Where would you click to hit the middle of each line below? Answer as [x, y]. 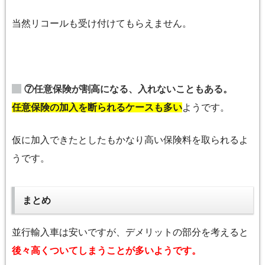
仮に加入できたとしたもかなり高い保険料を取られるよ [130, 140]
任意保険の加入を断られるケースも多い [97, 108]
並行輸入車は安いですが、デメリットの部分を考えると [130, 232]
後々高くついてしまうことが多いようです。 [106, 250]
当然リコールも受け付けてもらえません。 [102, 24]
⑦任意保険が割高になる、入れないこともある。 [128, 89]
